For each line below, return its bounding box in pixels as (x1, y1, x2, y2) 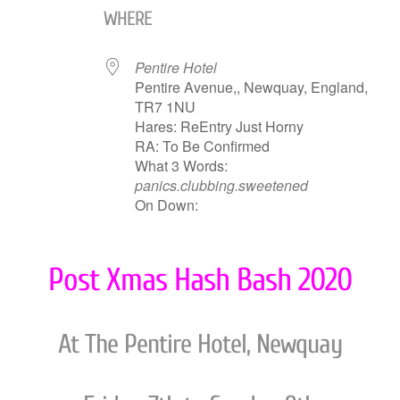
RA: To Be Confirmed (135, 136, 271, 156)
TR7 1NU (135, 96, 196, 117)
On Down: (135, 195, 199, 215)
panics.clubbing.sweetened (135, 175, 309, 196)
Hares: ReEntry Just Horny (135, 116, 304, 137)
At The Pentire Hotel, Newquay (57, 329, 342, 360)
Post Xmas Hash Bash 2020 (47, 262, 352, 298)
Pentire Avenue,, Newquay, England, (135, 77, 369, 97)
